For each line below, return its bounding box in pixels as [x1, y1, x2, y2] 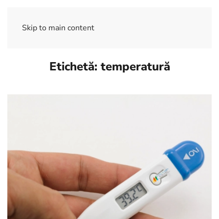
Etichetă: [49, 59, 101, 74]
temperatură [100, 59, 170, 74]
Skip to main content [22, 22, 94, 33]
